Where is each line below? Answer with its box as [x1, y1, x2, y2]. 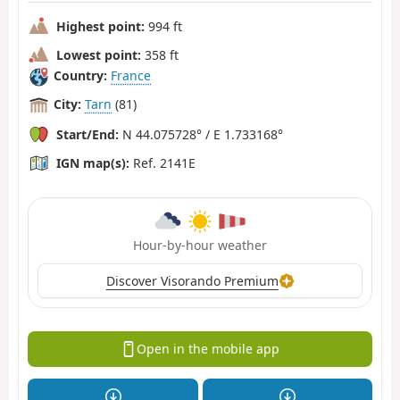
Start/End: [56, 125, 119, 143]
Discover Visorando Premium [105, 271, 279, 289]
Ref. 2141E [129, 154, 196, 171]
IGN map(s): [56, 154, 129, 171]
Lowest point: [56, 46, 141, 63]
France [111, 67, 151, 85]
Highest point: [56, 17, 145, 35]
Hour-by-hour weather [133, 236, 267, 254]
